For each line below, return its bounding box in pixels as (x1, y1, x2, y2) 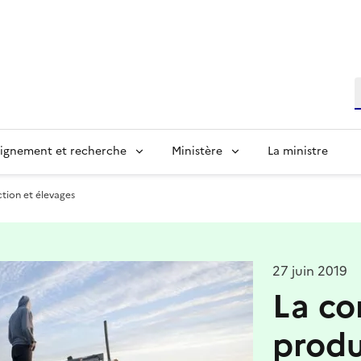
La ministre (268, 143, 328, 160)
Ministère (172, 143, 222, 160)
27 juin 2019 (272, 261, 347, 280)
